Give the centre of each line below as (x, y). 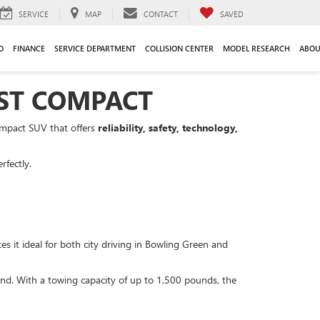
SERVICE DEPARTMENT (95, 48)
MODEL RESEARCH (256, 48)
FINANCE (29, 48)
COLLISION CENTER (179, 48)
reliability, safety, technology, (168, 127)
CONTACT (161, 14)
